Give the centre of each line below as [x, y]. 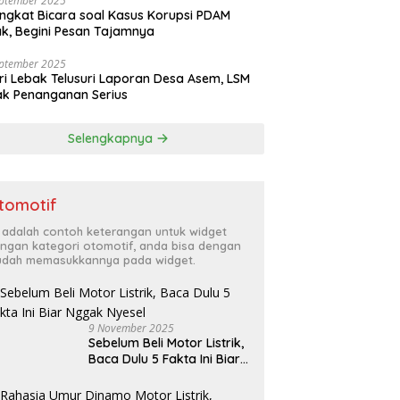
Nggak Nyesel [130, 375]
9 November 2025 [132, 328]
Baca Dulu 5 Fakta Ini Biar [165, 358]
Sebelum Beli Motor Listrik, [167, 342]
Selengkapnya [112, 138]
